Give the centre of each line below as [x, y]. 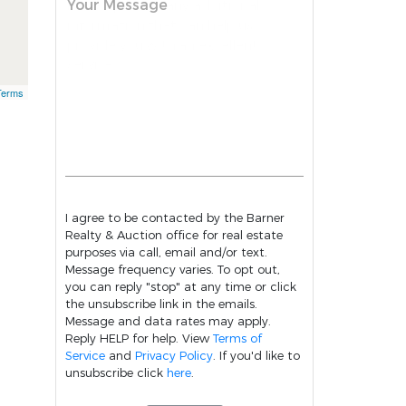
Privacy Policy [174, 355]
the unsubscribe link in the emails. [161, 304]
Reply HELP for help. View [139, 338]
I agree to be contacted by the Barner [175, 217]
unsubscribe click [116, 372]
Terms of [237, 338]
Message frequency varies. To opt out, [141, 269]
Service [85, 355]
